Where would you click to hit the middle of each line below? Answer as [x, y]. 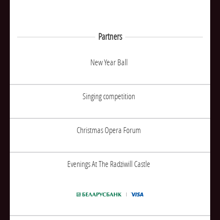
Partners [110, 36]
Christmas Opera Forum [109, 130]
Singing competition [109, 96]
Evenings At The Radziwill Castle [109, 164]
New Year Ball [109, 62]
